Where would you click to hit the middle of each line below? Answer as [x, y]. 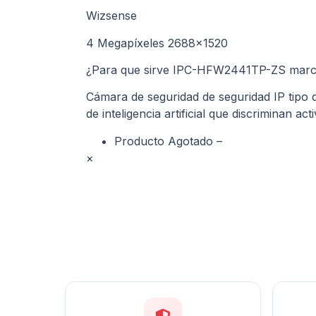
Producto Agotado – [168, 141]
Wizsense [111, 16]
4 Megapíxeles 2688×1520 [157, 43]
